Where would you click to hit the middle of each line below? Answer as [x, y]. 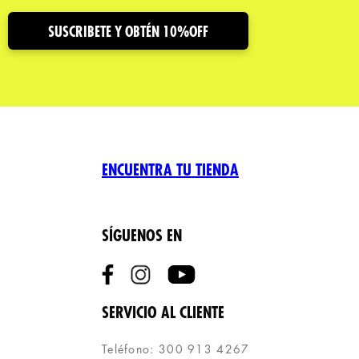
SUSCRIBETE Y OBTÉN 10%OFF [128, 32]
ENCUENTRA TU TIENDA [170, 171]
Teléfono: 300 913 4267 [175, 350]
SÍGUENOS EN [141, 236]
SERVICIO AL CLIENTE [163, 313]
